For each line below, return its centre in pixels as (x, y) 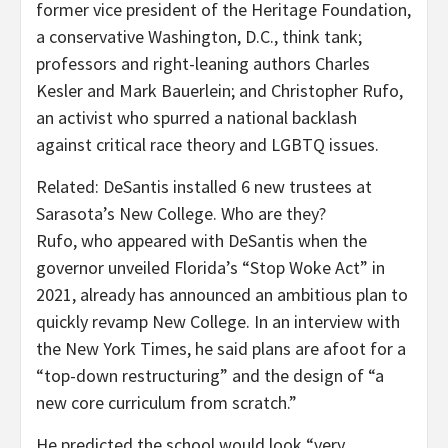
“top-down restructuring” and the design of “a (210, 375)
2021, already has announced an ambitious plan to (222, 294)
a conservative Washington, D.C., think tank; (199, 36)
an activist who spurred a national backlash (196, 117)
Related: (67, 186)
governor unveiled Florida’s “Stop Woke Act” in (210, 267)
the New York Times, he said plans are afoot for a (221, 348)
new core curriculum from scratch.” (166, 402)
